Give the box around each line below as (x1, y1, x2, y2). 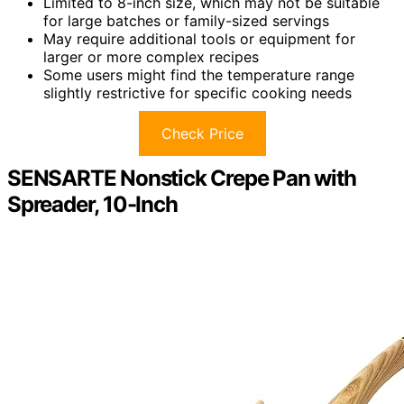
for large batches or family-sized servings (43, 11, 329, 30)
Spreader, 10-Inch (7, 190, 178, 217)
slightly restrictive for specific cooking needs (43, 83, 352, 102)
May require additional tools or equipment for (43, 29, 355, 48)
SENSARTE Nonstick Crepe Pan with (7, 164, 356, 191)
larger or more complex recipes (43, 47, 259, 66)
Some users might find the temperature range (43, 65, 354, 84)
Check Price (161, 124, 243, 142)
